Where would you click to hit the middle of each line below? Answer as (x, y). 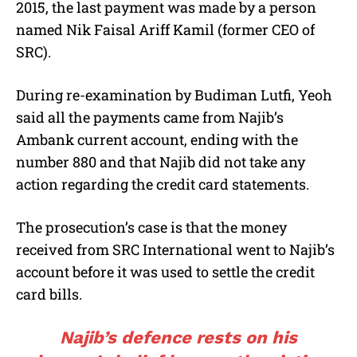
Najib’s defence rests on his (178, 338)
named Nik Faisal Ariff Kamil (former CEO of (165, 30)
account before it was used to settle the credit (165, 272)
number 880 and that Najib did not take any (161, 162)
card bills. (49, 294)
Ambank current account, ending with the (157, 140)
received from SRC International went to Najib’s (175, 250)
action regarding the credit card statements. (163, 184)
